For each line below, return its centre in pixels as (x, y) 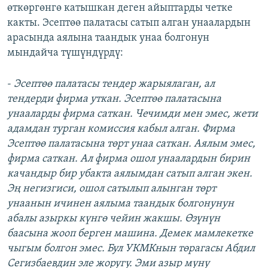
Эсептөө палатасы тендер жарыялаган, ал (114, 84)
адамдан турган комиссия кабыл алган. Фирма (121, 129)
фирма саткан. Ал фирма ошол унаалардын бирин (129, 159)
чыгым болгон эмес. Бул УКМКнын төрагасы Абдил (131, 249)
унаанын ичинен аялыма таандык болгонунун (121, 204)
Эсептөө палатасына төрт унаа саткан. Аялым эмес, (131, 144)
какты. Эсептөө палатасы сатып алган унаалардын (129, 23)
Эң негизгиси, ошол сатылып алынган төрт (112, 189)
